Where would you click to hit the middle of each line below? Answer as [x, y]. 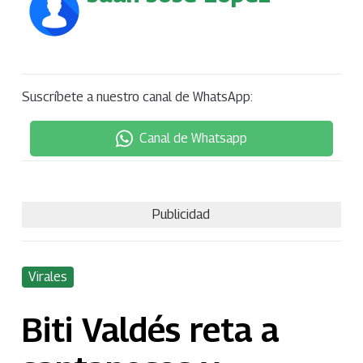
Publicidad [181, 214]
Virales [47, 277]
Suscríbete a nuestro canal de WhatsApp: [137, 96]
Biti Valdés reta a [150, 330]
